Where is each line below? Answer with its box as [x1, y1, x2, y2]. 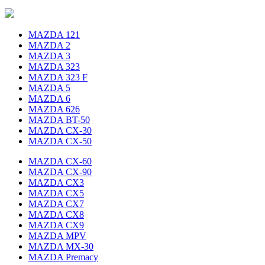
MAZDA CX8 [28, 209, 84, 219]
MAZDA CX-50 [28, 135, 92, 146]
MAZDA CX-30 [28, 125, 92, 135]
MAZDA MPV [28, 230, 86, 241]
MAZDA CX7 [28, 198, 84, 209]
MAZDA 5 [28, 82, 70, 93]
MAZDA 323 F [28, 72, 88, 82]
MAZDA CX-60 [28, 156, 92, 166]
